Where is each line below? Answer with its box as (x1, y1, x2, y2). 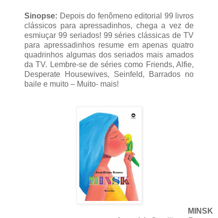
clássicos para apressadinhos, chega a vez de (24, 21, 194, 30)
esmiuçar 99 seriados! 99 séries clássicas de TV (24, 31, 194, 39)
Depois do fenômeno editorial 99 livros (57, 11, 194, 20)
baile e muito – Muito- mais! (24, 79, 121, 88)
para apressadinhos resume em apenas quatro (24, 40, 194, 49)
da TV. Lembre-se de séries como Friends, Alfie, (24, 60, 194, 69)
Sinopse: (24, 11, 57, 20)
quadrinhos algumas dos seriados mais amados (24, 50, 194, 59)
